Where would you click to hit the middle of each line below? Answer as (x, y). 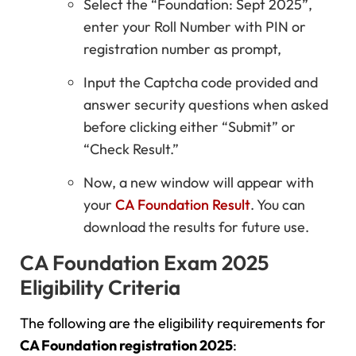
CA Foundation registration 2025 (126, 345)
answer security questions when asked (206, 104)
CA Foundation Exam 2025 (144, 262)
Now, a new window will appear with (199, 183)
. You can (278, 205)
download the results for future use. (198, 227)
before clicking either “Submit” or (190, 126)
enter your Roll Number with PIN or (195, 26)
